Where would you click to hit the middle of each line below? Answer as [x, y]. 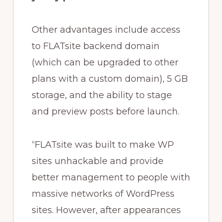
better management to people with [111, 178]
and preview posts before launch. [105, 112]
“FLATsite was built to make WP [103, 145]
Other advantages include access [106, 30]
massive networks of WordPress [103, 194]
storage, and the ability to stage [102, 95]
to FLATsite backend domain [95, 46]
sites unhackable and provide [97, 161]
